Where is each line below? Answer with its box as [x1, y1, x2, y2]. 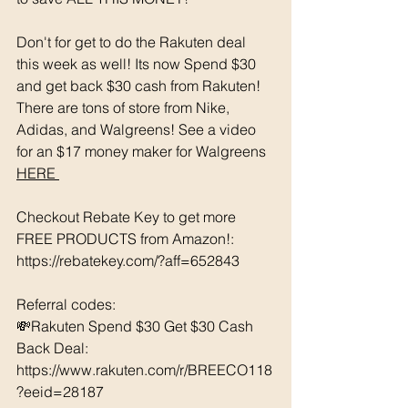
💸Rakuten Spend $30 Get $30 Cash [16, 316, 257, 335]
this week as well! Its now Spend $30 [16, 54, 260, 73]
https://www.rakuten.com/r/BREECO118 [16, 360, 272, 379]
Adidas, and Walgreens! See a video [16, 119, 260, 138]
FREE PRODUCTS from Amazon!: [16, 229, 238, 248]
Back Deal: [16, 338, 92, 357]
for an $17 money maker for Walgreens [16, 141, 270, 160]
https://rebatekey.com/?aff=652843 [16, 250, 243, 270]
